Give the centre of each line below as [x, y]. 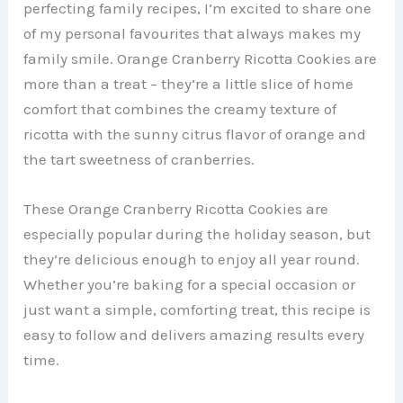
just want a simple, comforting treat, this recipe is [197, 309]
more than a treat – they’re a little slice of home [189, 83]
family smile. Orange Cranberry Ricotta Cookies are [201, 58]
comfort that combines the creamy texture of [180, 108]
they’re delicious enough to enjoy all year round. [192, 259]
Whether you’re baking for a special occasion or [190, 284]
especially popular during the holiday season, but [197, 233]
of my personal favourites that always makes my [193, 33]
